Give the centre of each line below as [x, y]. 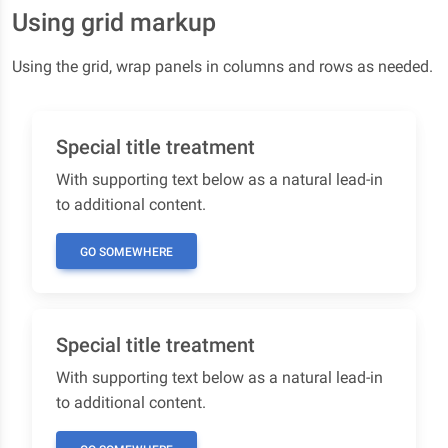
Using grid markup [114, 22]
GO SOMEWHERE [126, 252]
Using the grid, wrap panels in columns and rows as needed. [222, 66]
